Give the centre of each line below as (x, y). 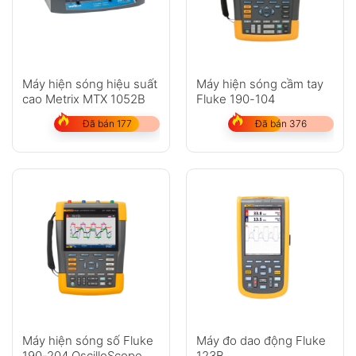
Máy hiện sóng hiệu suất (89, 83)
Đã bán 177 (107, 123)
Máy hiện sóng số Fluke (87, 341)
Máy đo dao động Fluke (261, 341)
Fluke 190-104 (235, 99)
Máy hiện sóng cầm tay (259, 83)
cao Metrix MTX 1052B (83, 99)
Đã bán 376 (281, 123)
